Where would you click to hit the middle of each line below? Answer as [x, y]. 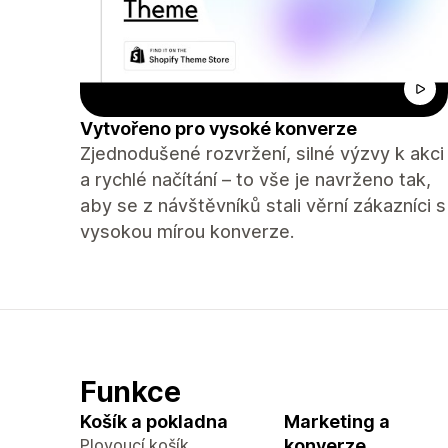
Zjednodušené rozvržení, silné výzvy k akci [262, 153]
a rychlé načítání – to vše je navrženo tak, [255, 179]
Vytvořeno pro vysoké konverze [218, 128]
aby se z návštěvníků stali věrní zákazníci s [263, 205]
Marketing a [337, 421]
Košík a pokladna [154, 421]
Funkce [130, 391]
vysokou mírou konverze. [187, 231]
